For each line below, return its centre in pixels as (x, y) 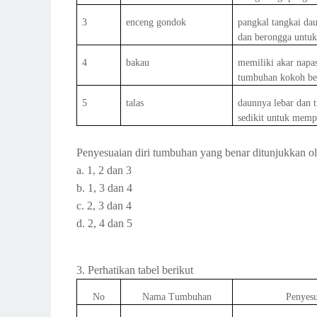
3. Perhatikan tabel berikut (135, 270)
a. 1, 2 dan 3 (104, 170)
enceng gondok (156, 22)
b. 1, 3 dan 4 (104, 188)
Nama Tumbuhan (177, 297)
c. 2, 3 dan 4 (104, 206)
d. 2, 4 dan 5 (104, 223)
